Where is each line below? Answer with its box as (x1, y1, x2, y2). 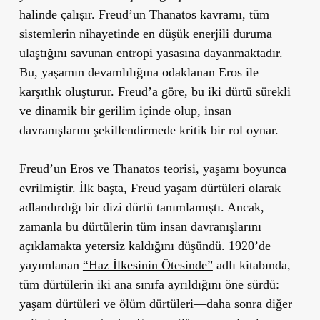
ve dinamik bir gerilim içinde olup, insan (19, 103, 231, 118)
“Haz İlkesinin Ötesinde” (82, 257, 213, 272)
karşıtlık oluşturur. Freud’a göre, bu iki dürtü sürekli (19, 84, 291, 99)
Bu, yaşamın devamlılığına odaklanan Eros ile (19, 64, 259, 79)
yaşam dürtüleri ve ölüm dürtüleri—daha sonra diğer (19, 296, 292, 311)
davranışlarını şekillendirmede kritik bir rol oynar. (19, 122, 279, 137)
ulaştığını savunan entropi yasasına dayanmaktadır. (19, 45, 283, 60)
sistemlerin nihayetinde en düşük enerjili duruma (19, 26, 272, 41)
